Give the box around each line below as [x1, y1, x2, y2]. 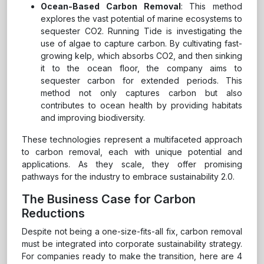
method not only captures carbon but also [41, 88, 242, 98]
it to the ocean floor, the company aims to [41, 63, 242, 74]
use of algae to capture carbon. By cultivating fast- [41, 38, 242, 49]
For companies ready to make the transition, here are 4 [22, 251, 242, 262]
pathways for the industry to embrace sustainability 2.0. [22, 171, 235, 182]
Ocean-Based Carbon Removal [41, 1, 181, 12]
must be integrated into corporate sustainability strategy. [22, 239, 242, 249]
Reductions [22, 206, 85, 221]
